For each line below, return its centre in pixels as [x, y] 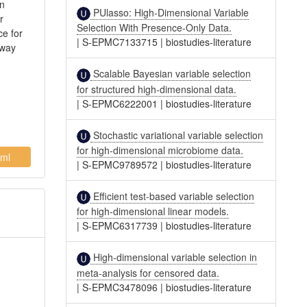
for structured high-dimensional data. [157, 89]
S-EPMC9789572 [120, 164]
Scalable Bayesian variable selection [171, 74]
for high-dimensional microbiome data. [160, 150]
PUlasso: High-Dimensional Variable [170, 12]
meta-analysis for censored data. [148, 272]
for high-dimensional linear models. [153, 211]
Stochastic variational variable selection [177, 135]
